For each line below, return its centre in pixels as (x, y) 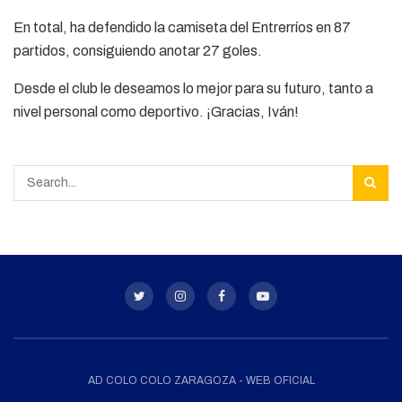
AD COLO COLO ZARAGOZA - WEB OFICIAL (201, 380)
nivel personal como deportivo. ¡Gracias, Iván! (156, 111)
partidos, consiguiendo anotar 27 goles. (138, 50)
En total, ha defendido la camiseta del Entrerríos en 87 (182, 27)
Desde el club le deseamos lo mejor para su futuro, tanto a (193, 88)
